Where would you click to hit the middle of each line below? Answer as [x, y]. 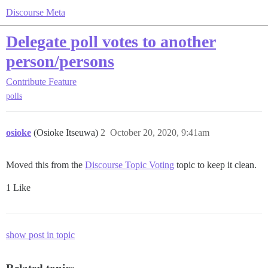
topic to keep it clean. [215, 165]
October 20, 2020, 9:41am [160, 133]
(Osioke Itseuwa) [67, 133]
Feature [63, 82]
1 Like [18, 188]
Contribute [26, 82]
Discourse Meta [36, 12]
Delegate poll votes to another [111, 42]
